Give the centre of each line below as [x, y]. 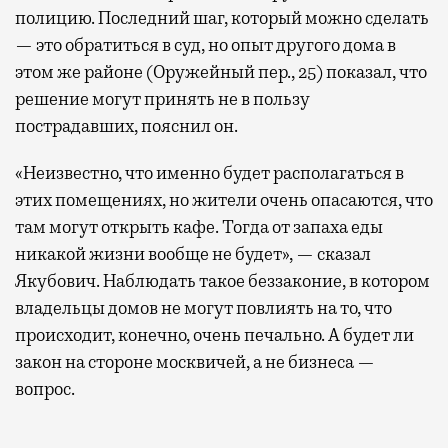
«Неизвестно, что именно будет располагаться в [209, 172]
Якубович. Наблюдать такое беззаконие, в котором [222, 280]
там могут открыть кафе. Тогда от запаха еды [199, 226]
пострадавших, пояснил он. [128, 125]
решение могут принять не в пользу [162, 98]
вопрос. [46, 388]
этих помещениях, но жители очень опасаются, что [224, 199]
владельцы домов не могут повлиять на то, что [203, 307]
